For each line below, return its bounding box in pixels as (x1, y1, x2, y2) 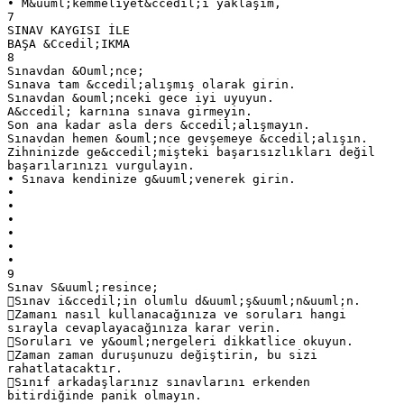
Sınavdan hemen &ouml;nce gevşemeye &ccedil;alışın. (7, 131, 368, 145)
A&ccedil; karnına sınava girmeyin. (7, 104, 252, 118)
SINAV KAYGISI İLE (7, 23, 130, 37)
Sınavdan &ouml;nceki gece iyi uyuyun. (7, 90, 274, 105)
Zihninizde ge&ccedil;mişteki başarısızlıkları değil (7, 144, 375, 159)
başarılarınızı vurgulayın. (7, 158, 195, 172)
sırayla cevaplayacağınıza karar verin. (7, 320, 281, 335)
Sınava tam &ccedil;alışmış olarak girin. (7, 77, 296, 91)
